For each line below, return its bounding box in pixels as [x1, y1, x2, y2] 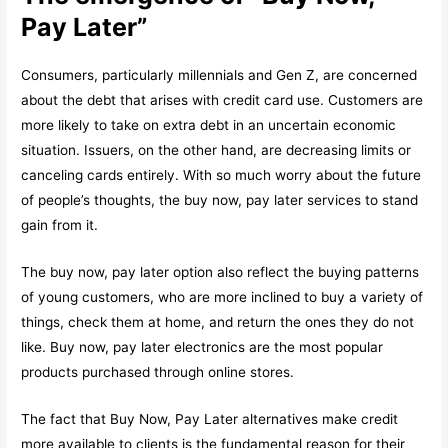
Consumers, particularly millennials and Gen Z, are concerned [21, 67, 418, 84]
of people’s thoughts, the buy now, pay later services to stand [21, 192, 419, 209]
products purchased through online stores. [21, 363, 295, 380]
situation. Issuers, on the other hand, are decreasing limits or [21, 142, 412, 159]
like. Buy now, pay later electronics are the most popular [21, 338, 384, 355]
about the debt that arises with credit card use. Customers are [21, 92, 424, 109]
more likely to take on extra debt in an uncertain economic [21, 117, 397, 134]
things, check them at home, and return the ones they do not [21, 313, 415, 330]
